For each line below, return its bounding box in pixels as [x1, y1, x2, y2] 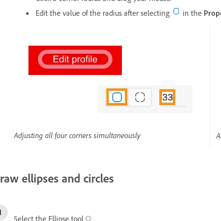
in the [181, 8, 204, 18]
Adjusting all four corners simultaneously [14, 130, 141, 141]
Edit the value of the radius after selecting [36, 8, 172, 18]
